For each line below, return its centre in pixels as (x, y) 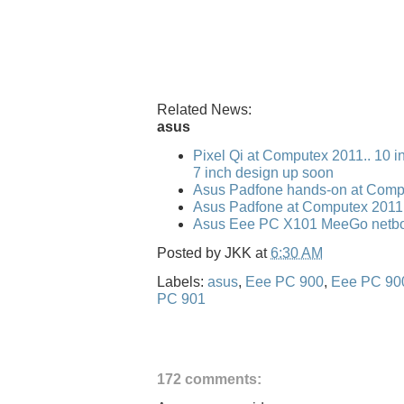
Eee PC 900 (285, 281)
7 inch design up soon (263, 172)
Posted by (191, 252)
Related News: (204, 109)
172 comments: (209, 379)
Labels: (182, 281)
